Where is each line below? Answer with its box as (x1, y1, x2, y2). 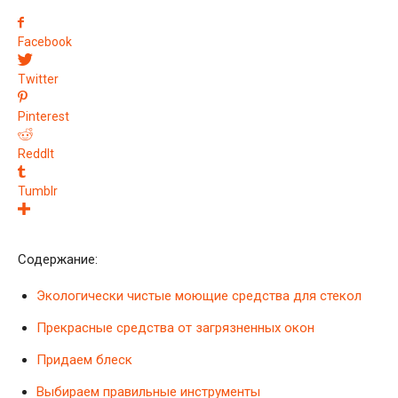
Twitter (18, 71, 59, 86)
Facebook (18, 34, 72, 49)
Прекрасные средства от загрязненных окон (36, 319, 314, 336)
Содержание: (18, 251, 98, 267)
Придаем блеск (36, 351, 132, 368)
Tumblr (18, 183, 58, 198)
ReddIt (18, 146, 54, 161)
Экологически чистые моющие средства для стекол (36, 287, 362, 304)
